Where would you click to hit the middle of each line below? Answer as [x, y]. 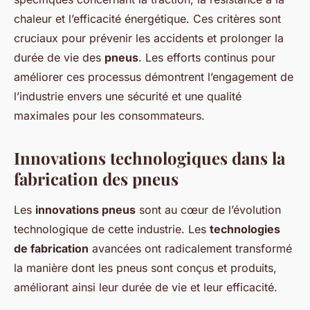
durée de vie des [59, 57]
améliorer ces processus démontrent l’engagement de [154, 76]
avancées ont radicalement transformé [190, 248]
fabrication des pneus [96, 178]
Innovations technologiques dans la [149, 157]
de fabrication [51, 248]
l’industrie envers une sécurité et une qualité [128, 96]
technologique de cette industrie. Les [112, 229]
